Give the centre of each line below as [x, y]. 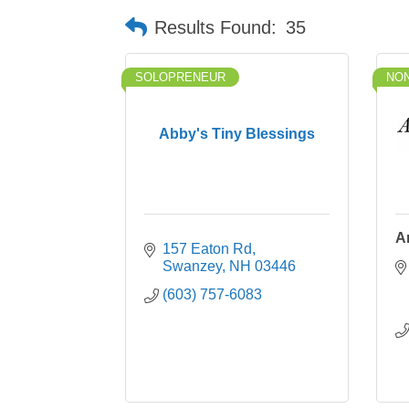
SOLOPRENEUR [180, 77]
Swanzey [192, 266]
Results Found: [215, 27]
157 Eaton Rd [207, 249]
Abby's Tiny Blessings [237, 133]
